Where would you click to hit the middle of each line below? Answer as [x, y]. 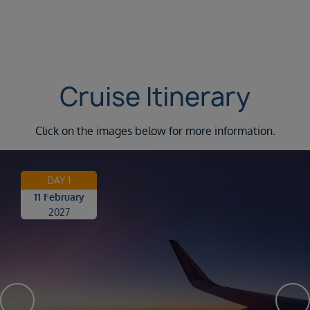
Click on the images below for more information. [155, 131]
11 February [59, 197]
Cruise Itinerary [155, 97]
